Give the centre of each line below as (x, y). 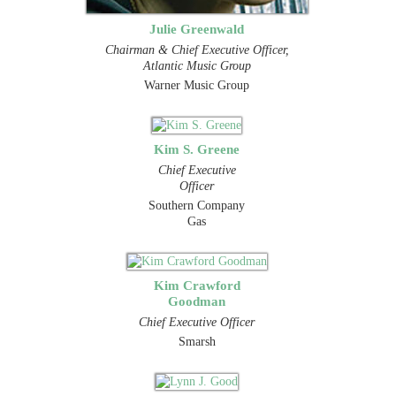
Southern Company (197, 205)
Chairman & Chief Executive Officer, (197, 49)
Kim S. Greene (197, 148)
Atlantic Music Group (197, 65)
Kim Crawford (197, 285)
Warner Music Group (197, 85)
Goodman (197, 301)
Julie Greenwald (197, 28)
